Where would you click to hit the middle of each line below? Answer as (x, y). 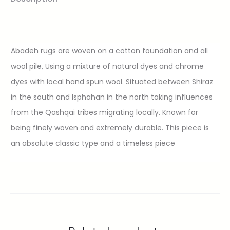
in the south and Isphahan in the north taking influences (112, 97)
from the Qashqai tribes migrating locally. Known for (104, 112)
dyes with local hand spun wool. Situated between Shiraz (112, 81)
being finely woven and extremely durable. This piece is (110, 128)
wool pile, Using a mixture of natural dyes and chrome (107, 66)
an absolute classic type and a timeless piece (93, 143)
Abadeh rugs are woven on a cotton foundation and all (109, 51)
